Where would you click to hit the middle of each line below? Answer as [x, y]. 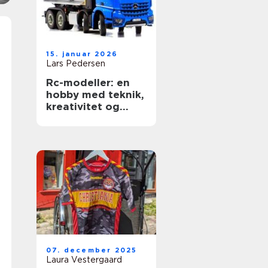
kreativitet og [83, 106]
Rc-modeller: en [88, 83]
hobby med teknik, [95, 95]
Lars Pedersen [76, 63]
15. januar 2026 [82, 54]
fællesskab [75, 118]
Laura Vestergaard [84, 260]
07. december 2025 [92, 250]
